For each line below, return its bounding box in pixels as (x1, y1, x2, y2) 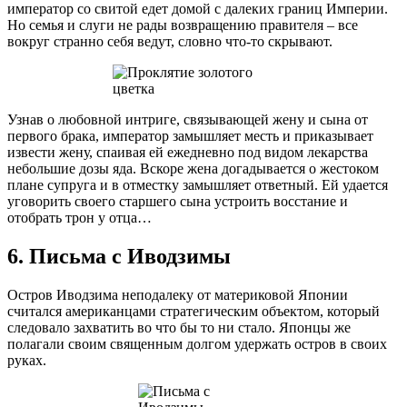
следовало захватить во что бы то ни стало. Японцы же (7, 319, 351, 335)
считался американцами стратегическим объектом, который (7, 303, 380, 319)
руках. (7, 352, 46, 368)
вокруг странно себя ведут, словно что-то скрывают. (7, 34, 333, 49)
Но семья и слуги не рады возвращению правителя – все (7, 17, 358, 33)
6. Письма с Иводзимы (7, 243, 231, 268)
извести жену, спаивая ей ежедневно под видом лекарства (7, 144, 368, 160)
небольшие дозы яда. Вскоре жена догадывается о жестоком (7, 161, 379, 176)
